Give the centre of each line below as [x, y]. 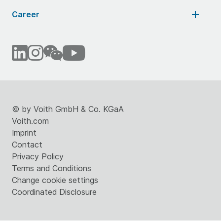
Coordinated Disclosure [54, 192]
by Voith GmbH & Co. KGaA [73, 109]
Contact [27, 145]
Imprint [24, 133]
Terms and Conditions [52, 168]
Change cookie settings [55, 180]
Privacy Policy [38, 156]
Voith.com [30, 121]
